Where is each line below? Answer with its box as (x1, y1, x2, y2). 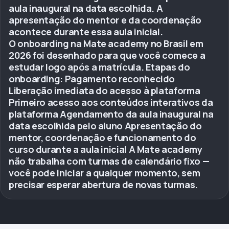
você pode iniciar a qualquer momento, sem (9, 167, 200, 179)
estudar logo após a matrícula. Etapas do (9, 61, 190, 73)
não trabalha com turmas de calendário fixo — (9, 155, 210, 167)
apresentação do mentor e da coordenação (9, 14, 201, 26)
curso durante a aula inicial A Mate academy (9, 143, 202, 155)
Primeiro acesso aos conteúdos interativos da (9, 96, 213, 108)
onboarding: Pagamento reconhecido (9, 73, 175, 85)
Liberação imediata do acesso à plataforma (9, 84, 200, 97)
